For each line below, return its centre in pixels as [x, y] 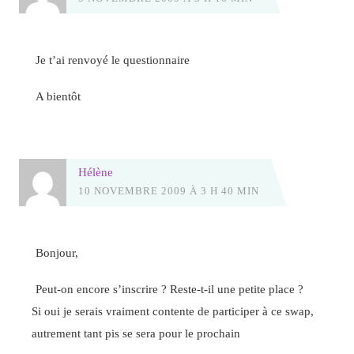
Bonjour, [57, 252]
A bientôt [58, 96]
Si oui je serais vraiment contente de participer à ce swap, [173, 311]
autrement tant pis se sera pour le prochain [136, 333]
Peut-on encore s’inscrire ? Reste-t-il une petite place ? [170, 288]
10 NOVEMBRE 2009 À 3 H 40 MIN [168, 191]
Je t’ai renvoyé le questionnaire [113, 59]
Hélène [95, 172]
